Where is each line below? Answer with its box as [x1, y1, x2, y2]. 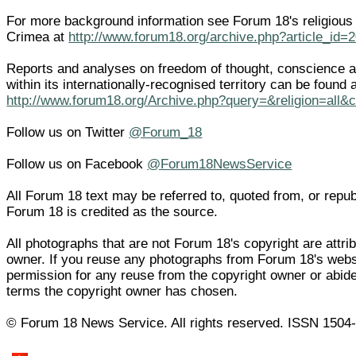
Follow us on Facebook [6, 156, 148, 172]
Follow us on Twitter [6, 124, 130, 140]
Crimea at [6, 29, 69, 44]
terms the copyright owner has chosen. [6, 283, 238, 299]
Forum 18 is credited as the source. [6, 203, 219, 219]
